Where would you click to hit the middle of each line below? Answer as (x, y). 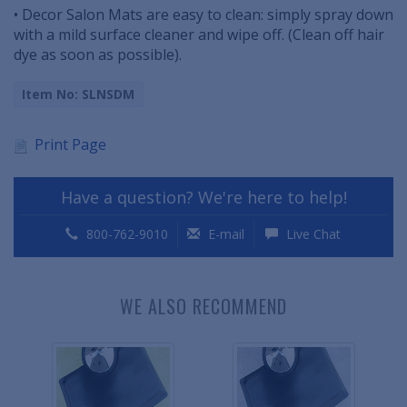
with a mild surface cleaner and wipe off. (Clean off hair (199, 35)
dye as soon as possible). (98, 55)
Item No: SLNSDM (79, 94)
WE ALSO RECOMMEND (203, 307)
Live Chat (311, 234)
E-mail (224, 234)
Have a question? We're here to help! (203, 198)
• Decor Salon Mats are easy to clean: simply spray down (203, 15)
